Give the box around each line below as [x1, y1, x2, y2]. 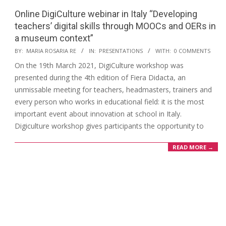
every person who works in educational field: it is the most [15, 97, 204, 106]
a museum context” [15, 33, 93, 43]
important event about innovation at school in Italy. [15, 109, 182, 119]
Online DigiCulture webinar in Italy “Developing [15, 9, 197, 19]
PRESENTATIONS [99, 47, 143, 54]
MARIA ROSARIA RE [26, 47, 76, 54]
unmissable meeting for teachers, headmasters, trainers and [15, 85, 212, 94]
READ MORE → [173, 143, 213, 151]
